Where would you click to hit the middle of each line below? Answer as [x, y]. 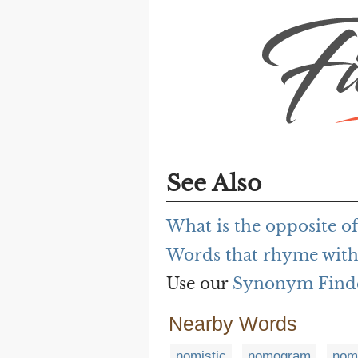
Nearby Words [233, 324]
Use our [199, 284]
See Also [214, 184]
